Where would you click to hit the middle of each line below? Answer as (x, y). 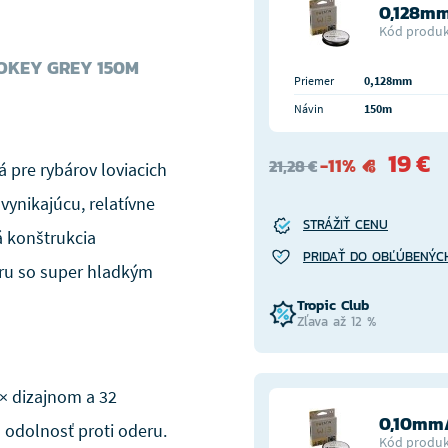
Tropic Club (333, 305)
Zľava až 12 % (336, 321)
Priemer (314, 80)
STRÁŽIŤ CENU (345, 224)
